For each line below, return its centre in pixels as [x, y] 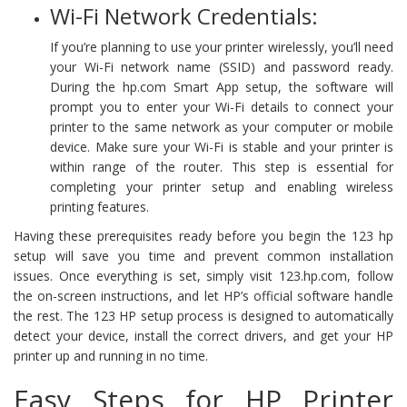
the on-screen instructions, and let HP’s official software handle [203, 296]
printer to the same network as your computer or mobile [222, 127]
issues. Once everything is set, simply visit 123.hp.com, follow [203, 276]
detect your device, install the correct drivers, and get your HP [203, 336]
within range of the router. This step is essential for [222, 167]
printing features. [99, 207]
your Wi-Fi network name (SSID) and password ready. [222, 67]
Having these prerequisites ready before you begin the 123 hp [203, 236]
